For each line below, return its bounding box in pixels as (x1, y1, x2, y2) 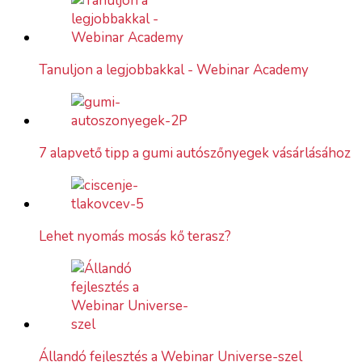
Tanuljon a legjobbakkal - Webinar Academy (39, 60, 309, 79)
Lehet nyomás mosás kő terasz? (39, 226, 231, 246)
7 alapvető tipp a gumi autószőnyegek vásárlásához (39, 143, 351, 162)
